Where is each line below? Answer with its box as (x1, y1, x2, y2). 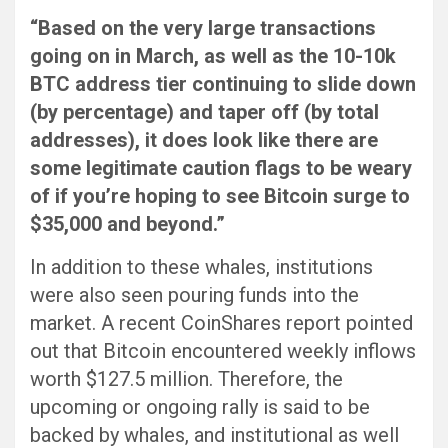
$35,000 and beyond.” (30, 212, 225, 237)
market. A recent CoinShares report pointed (30, 311, 413, 336)
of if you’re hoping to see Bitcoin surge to (30, 184, 410, 209)
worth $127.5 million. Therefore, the (30, 367, 343, 392)
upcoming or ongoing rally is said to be (30, 395, 370, 420)
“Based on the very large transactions (30, 16, 376, 41)
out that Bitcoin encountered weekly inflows (30, 339, 416, 364)
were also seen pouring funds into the (30, 283, 359, 308)
